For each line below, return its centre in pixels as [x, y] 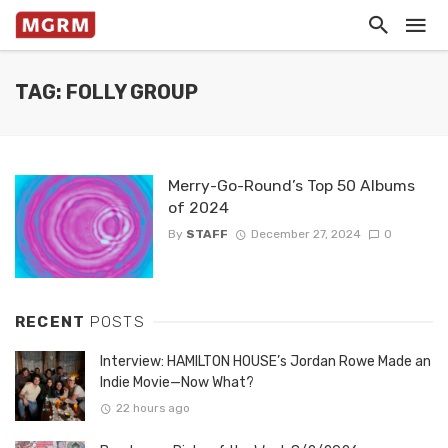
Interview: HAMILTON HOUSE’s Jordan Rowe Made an [265, 362]
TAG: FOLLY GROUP [106, 92]
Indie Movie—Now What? [177, 383]
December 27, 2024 [305, 234]
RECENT [52, 322]
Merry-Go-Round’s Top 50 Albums [291, 185]
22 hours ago [152, 408]
